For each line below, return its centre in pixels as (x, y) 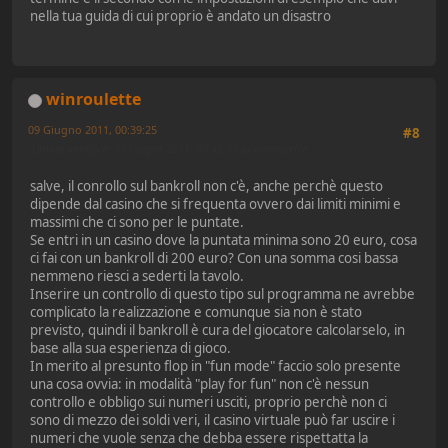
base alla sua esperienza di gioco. (130, 347)
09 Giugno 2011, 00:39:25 (92, 130)
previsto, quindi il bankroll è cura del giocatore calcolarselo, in (217, 329)
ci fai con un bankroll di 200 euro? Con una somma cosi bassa (214, 257)
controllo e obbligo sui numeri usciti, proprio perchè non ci (208, 401)
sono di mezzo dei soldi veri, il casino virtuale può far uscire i (212, 419)
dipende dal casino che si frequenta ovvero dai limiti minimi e (215, 203)
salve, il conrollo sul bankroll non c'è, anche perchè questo (206, 185)
